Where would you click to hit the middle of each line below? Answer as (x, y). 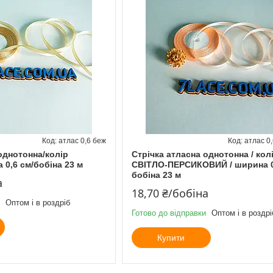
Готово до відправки (168, 213)
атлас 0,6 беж (82, 140)
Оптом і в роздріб (38, 202)
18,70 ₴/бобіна (170, 193)
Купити (171, 237)
